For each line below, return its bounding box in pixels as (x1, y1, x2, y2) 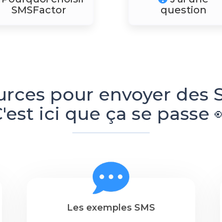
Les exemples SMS (67, 202, 155, 213)
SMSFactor (11, 4, 66, 16)
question (160, 4, 207, 16)
